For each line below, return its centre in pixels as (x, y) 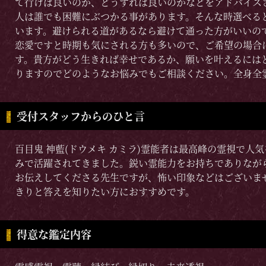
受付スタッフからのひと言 (80, 116)
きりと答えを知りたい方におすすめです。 (105, 192)
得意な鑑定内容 (54, 234)
